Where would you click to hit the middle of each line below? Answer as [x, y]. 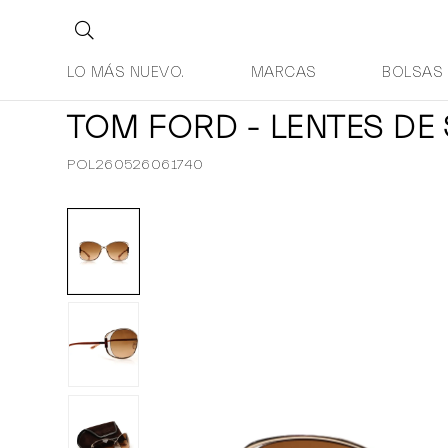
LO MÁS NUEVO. [126, 72]
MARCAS [283, 72]
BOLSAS [413, 72]
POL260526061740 [135, 165]
